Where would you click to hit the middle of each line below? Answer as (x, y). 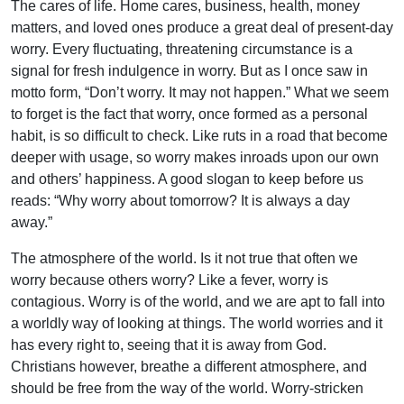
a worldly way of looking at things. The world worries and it (197, 323)
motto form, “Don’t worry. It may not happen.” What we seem (200, 92)
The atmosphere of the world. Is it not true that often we (184, 258)
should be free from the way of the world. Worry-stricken (187, 388)
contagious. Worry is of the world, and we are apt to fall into (198, 301)
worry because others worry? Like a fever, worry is (170, 280)
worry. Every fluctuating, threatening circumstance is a (182, 49)
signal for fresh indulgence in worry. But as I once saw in (189, 70)
